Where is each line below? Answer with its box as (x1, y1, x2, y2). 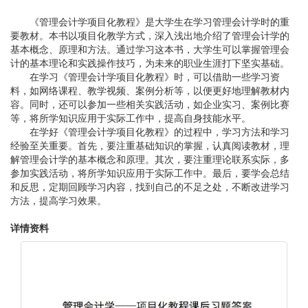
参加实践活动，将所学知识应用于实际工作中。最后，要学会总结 (10, 166, 289, 179)
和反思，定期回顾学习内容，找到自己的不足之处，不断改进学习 (10, 179, 289, 193)
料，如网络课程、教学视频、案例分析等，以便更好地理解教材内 (10, 83, 289, 97)
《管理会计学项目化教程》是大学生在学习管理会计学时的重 (30, 14, 289, 28)
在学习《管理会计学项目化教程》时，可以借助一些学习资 (30, 69, 280, 83)
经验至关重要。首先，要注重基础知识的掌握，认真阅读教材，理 (10, 138, 289, 152)
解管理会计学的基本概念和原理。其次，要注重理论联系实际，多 (10, 152, 289, 166)
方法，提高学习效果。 (10, 193, 107, 207)
